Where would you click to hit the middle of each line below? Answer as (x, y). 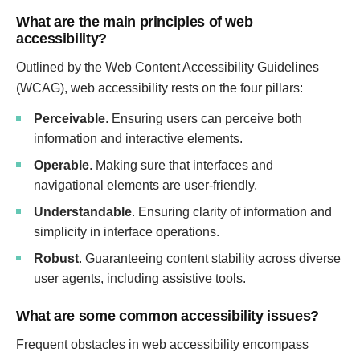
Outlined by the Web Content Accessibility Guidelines (168, 67)
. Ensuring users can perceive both (204, 119)
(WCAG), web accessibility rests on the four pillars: (160, 88)
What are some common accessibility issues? (168, 316)
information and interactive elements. (138, 139)
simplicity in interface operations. (127, 232)
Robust (56, 258)
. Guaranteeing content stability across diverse (210, 258)
